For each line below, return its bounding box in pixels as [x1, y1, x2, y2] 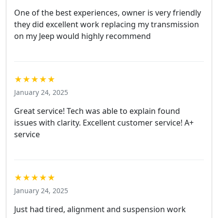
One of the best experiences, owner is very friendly [14, 7, 201, 18]
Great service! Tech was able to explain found [14, 106, 180, 117]
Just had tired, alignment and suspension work [14, 204, 186, 215]
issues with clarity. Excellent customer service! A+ [14, 117, 194, 128]
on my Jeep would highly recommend [14, 31, 151, 42]
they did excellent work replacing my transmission [14, 19, 199, 30]
